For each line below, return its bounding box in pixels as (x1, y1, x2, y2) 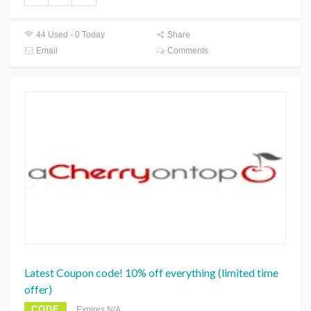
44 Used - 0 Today (34, 29, 106, 40)
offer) (24, 283, 52, 296)
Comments (165, 45, 209, 56)
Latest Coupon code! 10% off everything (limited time (24, 266, 278, 280)
